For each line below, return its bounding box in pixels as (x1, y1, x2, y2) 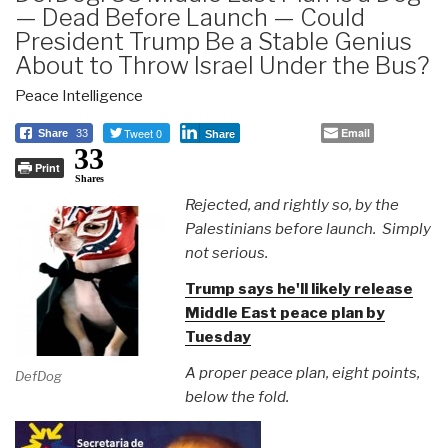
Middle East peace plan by (184, 303, 385, 322)
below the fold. (184, 387, 289, 406)
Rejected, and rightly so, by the (184, 195, 399, 214)
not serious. (184, 243, 268, 262)
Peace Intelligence (15, 86, 143, 105)
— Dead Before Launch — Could (15, 2, 365, 32)
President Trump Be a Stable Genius (15, 26, 412, 56)
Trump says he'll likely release (184, 279, 413, 298)
